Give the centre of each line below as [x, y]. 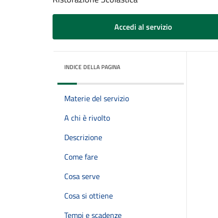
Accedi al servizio [143, 27]
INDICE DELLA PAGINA [92, 67]
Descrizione [83, 137]
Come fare [81, 157]
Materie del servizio [97, 98]
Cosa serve [82, 176]
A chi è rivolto [87, 118]
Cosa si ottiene [89, 196]
